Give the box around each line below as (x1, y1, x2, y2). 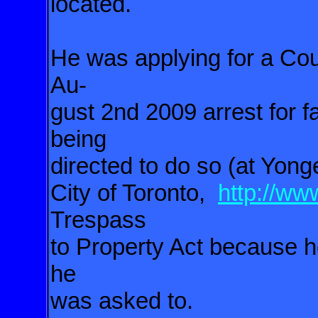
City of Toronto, (50, 180, 218, 206)
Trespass (50, 207, 146, 233)
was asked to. (50, 287, 193, 314)
